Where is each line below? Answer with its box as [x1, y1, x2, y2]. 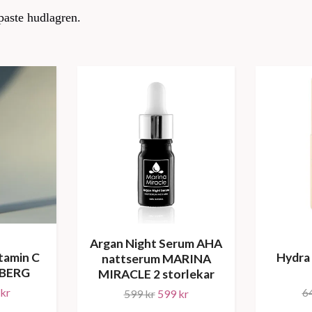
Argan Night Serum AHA [90, 235, 222, 251]
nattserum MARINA [101, 251, 211, 266]
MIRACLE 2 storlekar [97, 266, 214, 281]
